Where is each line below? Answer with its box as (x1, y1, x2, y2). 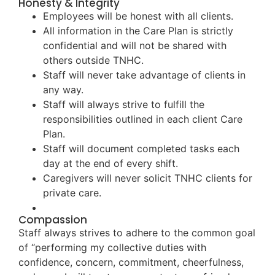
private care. (43, 187, 101, 199)
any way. (43, 83, 83, 96)
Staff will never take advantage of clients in (43, 69, 246, 82)
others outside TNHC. (43, 54, 144, 67)
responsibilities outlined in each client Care (43, 113, 242, 126)
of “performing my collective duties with (18, 241, 206, 254)
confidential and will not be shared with (43, 39, 227, 52)
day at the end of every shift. (43, 157, 178, 170)
